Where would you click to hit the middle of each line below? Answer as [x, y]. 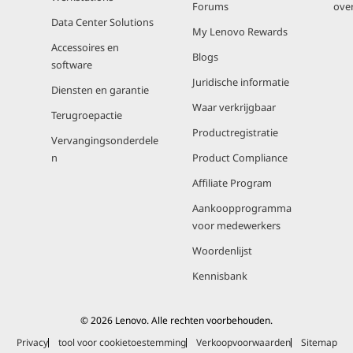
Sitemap [319, 342]
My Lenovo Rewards [240, 32]
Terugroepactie [87, 115]
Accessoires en [85, 47]
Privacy [32, 342]
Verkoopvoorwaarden [243, 342]
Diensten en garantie [100, 90]
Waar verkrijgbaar [234, 107]
